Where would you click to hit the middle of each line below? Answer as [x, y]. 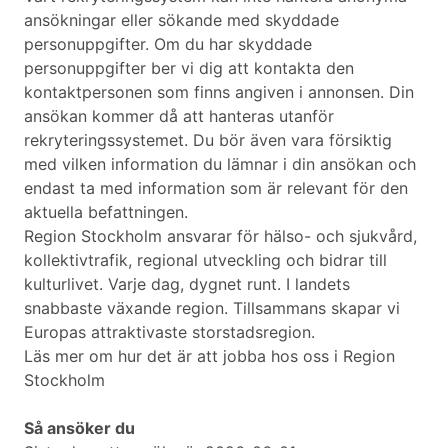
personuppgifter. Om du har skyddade [168, 44]
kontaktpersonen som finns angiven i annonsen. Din [219, 92]
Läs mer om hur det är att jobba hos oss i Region [209, 356]
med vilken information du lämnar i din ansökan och [220, 164]
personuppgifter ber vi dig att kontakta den [189, 68]
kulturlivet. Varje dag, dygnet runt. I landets [187, 284]
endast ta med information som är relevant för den [216, 188]
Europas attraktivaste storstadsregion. [169, 332]
